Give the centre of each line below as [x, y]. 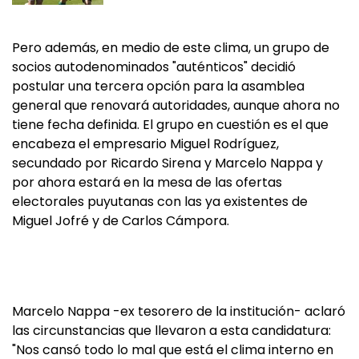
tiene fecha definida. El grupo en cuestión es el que [170, 125]
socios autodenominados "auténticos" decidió [154, 67]
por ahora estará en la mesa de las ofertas [147, 182]
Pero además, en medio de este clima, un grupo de [171, 48]
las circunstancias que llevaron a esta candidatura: [171, 331]
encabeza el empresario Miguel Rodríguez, [145, 144]
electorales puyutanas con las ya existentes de [160, 202]
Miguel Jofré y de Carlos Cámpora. [121, 221]
